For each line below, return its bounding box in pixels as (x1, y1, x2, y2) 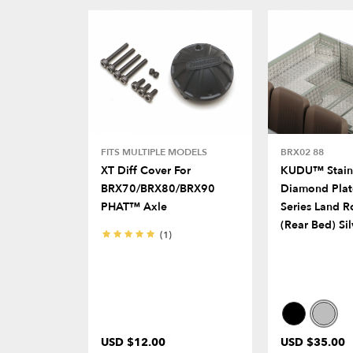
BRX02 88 (281, 145, 324, 158)
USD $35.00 (281, 334, 345, 350)
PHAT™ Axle (101, 199, 167, 214)
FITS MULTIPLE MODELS (101, 145, 207, 158)
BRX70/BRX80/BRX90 (101, 180, 215, 196)
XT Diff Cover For (101, 162, 191, 178)
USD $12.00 (101, 334, 165, 350)
